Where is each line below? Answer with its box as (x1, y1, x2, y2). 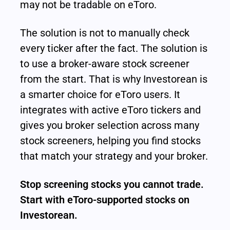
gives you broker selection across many (20, 119, 200, 132)
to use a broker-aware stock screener (20, 57, 190, 70)
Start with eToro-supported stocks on (20, 194, 190, 206)
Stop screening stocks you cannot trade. (20, 178, 204, 191)
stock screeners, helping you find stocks (20, 135, 201, 147)
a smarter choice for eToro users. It (20, 88, 181, 101)
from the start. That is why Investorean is (20, 73, 208, 86)
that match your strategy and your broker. (20, 150, 208, 163)
